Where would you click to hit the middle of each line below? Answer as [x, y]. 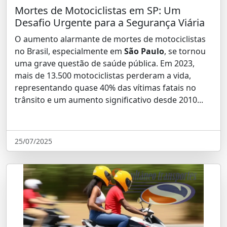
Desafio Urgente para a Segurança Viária [110, 23]
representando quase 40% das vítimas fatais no [105, 88]
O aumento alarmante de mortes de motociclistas [110, 39]
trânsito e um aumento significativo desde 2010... [109, 100]
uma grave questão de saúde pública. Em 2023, [105, 63]
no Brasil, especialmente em [69, 51]
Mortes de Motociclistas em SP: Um [98, 10]
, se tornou [185, 51]
